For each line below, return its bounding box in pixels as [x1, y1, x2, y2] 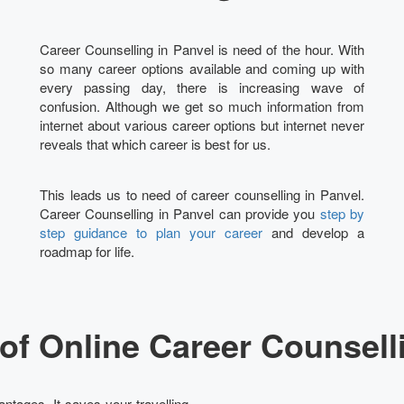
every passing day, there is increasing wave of [40, 77, 364, 96]
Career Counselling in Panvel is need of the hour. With [40, 39, 364, 59]
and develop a [262, 222, 364, 242]
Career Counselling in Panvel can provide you [40, 203, 320, 223]
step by [319, 203, 364, 223]
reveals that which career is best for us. [40, 133, 271, 153]
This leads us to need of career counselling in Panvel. [40, 184, 364, 204]
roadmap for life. [40, 241, 134, 261]
